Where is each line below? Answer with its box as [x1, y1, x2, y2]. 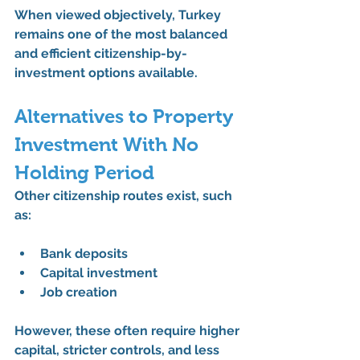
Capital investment [40, 264, 157, 280]
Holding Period [14, 161, 154, 183]
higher [199, 322, 243, 338]
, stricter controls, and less [56, 342, 223, 358]
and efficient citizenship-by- [14, 45, 187, 61]
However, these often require [14, 322, 199, 338]
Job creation [40, 284, 117, 300]
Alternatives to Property [14, 104, 238, 127]
